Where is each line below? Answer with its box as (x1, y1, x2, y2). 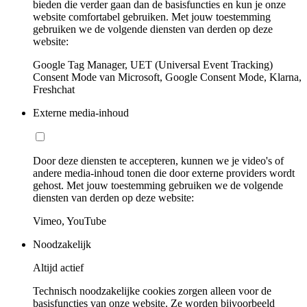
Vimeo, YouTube (33, 215, 106, 228)
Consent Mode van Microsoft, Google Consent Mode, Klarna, (33, 71, 302, 84)
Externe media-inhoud (33, 107, 129, 119)
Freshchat (33, 84, 75, 96)
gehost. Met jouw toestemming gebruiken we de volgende (33, 180, 283, 192)
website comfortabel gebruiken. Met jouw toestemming (33, 11, 271, 23)
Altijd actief (33, 262, 84, 274)
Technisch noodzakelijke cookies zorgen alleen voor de (33, 285, 271, 297)
